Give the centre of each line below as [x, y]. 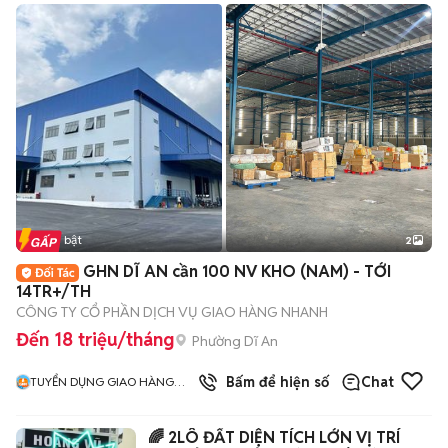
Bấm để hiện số [273, 382]
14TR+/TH [53, 291]
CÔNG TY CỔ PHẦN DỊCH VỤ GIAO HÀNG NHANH [172, 312]
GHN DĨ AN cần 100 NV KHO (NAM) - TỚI [237, 271]
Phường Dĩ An [235, 340]
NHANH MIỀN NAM [82, 399]
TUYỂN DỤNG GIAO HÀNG [102, 381]
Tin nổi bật [53, 239]
